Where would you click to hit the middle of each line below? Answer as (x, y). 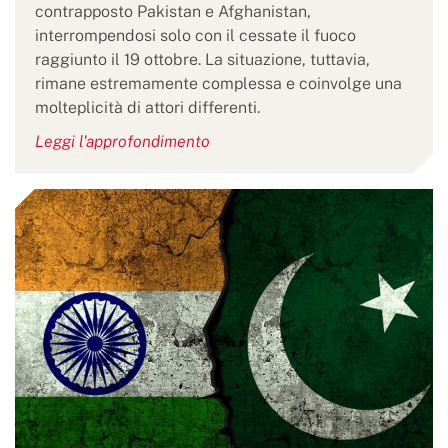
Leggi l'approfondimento (122, 141)
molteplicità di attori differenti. (147, 107)
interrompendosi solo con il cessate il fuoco (195, 35)
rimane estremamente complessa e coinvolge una (218, 83)
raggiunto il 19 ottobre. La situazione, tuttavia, (202, 59)
